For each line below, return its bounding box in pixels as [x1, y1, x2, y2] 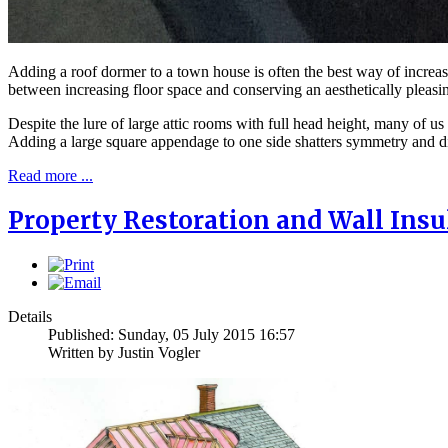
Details [8, 308, 52, 326]
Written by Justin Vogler [48, 344, 200, 362]
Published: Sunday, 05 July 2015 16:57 [48, 326, 295, 344]
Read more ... [8, 167, 93, 185]
